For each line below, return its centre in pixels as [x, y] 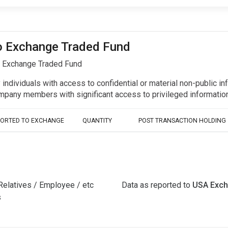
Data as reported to [157, 185]
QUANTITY [97, 121]
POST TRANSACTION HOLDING [182, 121]
